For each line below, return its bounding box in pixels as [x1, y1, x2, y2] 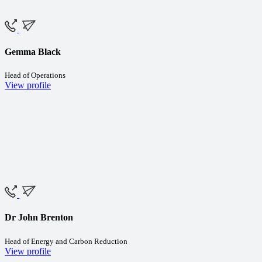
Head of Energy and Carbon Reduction [5, 236, 127, 246]
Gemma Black [5, 46, 61, 57]
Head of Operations [5, 71, 65, 80]
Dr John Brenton [5, 212, 73, 223]
